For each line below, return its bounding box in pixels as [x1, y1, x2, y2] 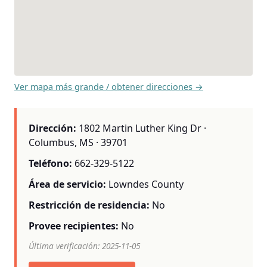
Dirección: [29, 121, 76, 135]
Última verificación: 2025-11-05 [29, 240, 140, 252]
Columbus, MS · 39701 [29, 135, 128, 149]
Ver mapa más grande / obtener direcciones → [14, 80, 203, 92]
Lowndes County [108, 177, 184, 191]
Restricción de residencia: [29, 198, 150, 212]
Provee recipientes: [29, 219, 119, 233]
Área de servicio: [29, 177, 106, 191]
